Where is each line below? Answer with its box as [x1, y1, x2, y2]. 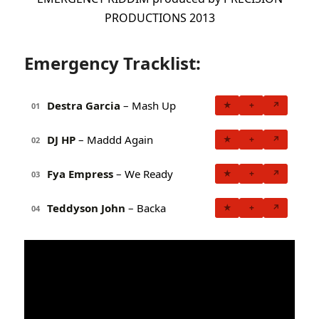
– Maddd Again [75, 132, 153, 147]
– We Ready [113, 166, 173, 181]
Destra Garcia [47, 98, 120, 113]
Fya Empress [47, 166, 113, 181]
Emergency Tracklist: [24, 51, 201, 75]
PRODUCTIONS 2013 [104, 9, 215, 26]
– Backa [125, 200, 166, 215]
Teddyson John [47, 200, 125, 215]
